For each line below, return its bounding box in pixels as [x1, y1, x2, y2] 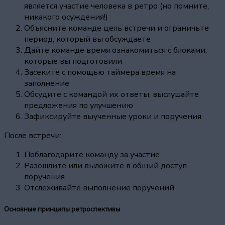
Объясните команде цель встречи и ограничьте [24, 23, 209, 34]
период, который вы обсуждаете [24, 34, 151, 45]
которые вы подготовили [24, 56, 122, 67]
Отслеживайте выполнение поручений [24, 182, 174, 194]
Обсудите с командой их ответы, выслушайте [24, 89, 199, 100]
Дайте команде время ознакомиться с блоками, [24, 45, 207, 56]
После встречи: [4, 130, 61, 142]
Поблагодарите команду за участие [24, 149, 160, 161]
